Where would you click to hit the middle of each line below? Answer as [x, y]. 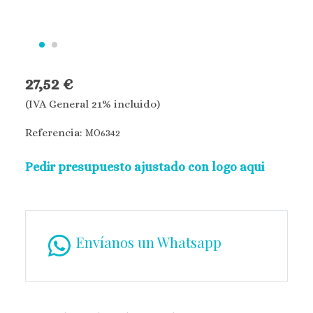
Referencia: [55, 132]
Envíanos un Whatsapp [149, 242]
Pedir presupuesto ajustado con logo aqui [145, 167]
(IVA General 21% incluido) [93, 104]
